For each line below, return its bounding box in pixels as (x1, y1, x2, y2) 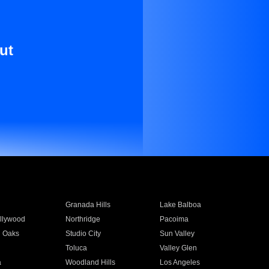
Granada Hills (65, 201, 110, 209)
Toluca (65, 244, 87, 252)
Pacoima (160, 215, 189, 223)
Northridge (65, 215, 100, 223)
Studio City (65, 229, 101, 238)
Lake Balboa (160, 201, 202, 209)
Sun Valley (160, 229, 195, 238)
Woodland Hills (65, 258, 115, 267)
